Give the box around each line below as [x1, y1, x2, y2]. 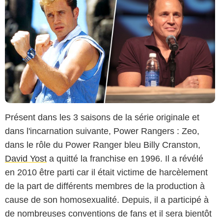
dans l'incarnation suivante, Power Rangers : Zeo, [5, 126, 199, 137]
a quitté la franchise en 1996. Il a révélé [47, 154, 203, 164]
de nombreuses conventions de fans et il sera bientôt [5, 209, 212, 219]
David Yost [5, 154, 47, 164]
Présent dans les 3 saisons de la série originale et [5, 112, 199, 123]
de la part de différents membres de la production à [5, 181, 205, 192]
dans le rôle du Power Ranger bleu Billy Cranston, [5, 140, 200, 150]
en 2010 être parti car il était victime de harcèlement [5, 167, 208, 178]
